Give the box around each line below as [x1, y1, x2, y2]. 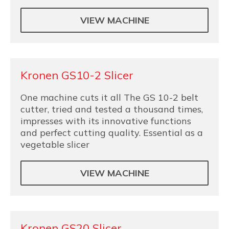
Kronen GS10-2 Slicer [20, 68, 133, 82]
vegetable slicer [20, 139, 89, 150]
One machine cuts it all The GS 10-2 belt [20, 91, 198, 103]
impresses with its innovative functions [20, 115, 191, 127]
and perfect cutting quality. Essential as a [20, 127, 203, 139]
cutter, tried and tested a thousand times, [20, 103, 203, 115]
